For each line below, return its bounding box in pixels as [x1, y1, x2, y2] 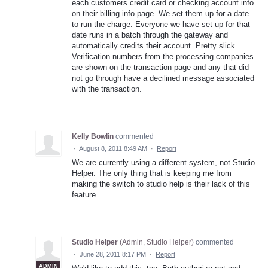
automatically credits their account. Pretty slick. [72, 41, 237, 50]
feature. [72, 190, 98, 199]
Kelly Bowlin [72, 132, 114, 141]
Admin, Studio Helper [122, 237, 191, 246]
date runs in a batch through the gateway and [72, 30, 228, 39]
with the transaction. [72, 84, 142, 93]
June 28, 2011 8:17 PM [80, 250, 146, 258]
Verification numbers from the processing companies [72, 51, 254, 61]
